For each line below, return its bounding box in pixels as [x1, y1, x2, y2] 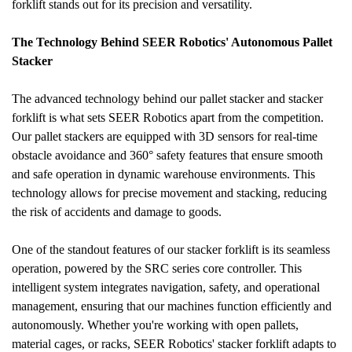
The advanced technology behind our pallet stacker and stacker [12, 92, 323, 105]
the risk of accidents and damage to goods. [12, 205, 222, 218]
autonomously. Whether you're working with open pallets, [12, 318, 299, 332]
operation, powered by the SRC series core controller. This [12, 262, 302, 275]
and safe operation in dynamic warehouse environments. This [12, 167, 315, 181]
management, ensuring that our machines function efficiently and [12, 299, 332, 313]
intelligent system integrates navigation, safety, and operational [12, 280, 320, 294]
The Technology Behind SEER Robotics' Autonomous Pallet [12, 35, 332, 49]
